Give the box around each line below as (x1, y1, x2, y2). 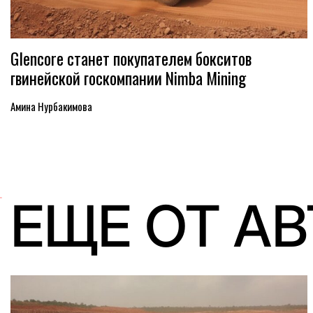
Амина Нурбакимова (10, 99, 92, 114)
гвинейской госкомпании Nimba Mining (10, 66, 246, 90)
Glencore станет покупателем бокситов (10, 46, 252, 71)
